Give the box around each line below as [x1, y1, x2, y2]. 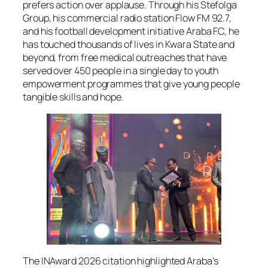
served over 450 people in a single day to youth [23, 64, 219, 78]
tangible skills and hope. [23, 90, 124, 104]
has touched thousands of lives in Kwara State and [23, 38, 235, 51]
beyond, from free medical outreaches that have [23, 51, 227, 65]
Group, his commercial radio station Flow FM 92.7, [23, 11, 232, 25]
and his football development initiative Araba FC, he [23, 25, 239, 38]
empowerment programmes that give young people [23, 77, 240, 91]
